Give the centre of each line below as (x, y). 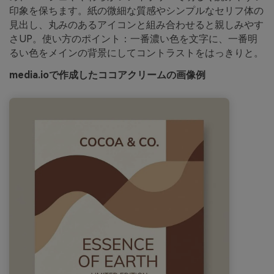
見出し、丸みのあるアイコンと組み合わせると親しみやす (136, 25)
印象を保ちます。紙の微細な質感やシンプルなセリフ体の (136, 11)
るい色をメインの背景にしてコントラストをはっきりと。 (136, 53)
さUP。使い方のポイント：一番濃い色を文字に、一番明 (133, 39)
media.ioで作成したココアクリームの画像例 (107, 75)
